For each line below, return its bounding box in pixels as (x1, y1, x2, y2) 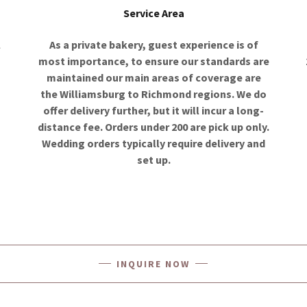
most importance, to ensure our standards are (38, 53, 269, 68)
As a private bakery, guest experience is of (49, 37, 258, 51)
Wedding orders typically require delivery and (42, 136, 265, 150)
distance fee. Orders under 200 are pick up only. (38, 119, 269, 134)
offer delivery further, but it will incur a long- (43, 103, 264, 117)
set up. (136, 152, 171, 167)
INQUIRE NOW (116, 257, 191, 270)
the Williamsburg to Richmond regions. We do (40, 86, 267, 101)
